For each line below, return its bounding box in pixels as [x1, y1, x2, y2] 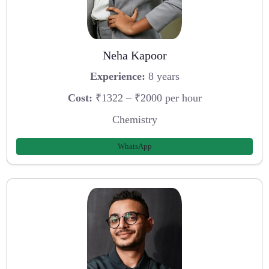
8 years [145, 70, 180, 83]
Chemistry [112, 113, 157, 125]
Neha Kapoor [102, 48, 167, 62]
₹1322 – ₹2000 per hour [92, 91, 202, 104]
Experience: [89, 70, 145, 83]
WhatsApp [117, 142, 152, 151]
